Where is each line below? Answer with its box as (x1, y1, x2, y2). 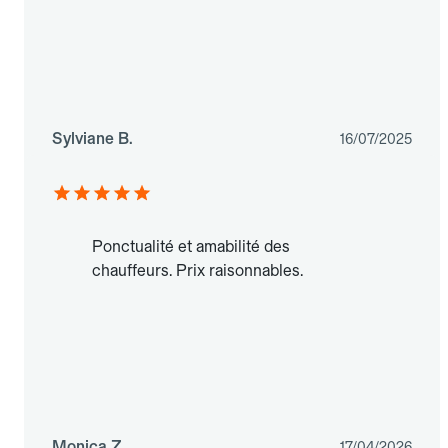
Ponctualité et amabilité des (92, 237, 290, 257)
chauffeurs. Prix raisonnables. (92, 261, 303, 281)
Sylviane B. (52, 129, 133, 149)
